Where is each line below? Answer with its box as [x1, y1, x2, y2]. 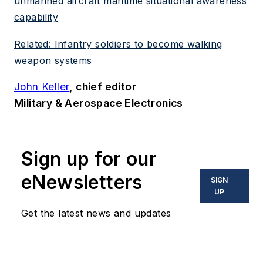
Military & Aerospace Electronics [14, 97, 183, 110]
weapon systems [14, 54, 92, 66]
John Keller [14, 80, 70, 93]
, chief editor [69, 80, 137, 93]
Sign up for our [21, 147, 157, 171]
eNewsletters [21, 171, 143, 194]
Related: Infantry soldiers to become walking [14, 38, 222, 50]
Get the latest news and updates [21, 207, 171, 220]
